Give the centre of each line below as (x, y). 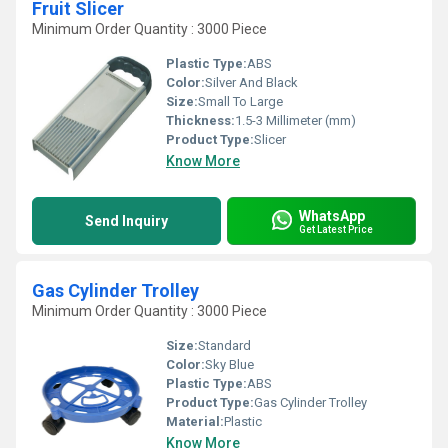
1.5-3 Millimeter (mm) (295, 120)
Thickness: (200, 120)
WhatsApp (332, 215)
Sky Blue (229, 364)
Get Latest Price (336, 229)
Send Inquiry (126, 221)
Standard (224, 345)
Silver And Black (251, 82)
